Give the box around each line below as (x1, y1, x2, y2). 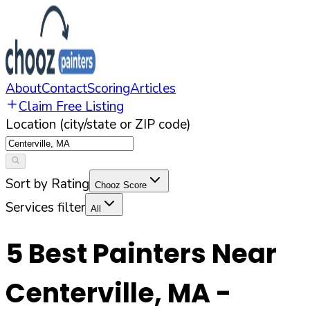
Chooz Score (95, 180, 147, 190)
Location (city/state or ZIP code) (6, 116, 191, 134)
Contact (42, 80, 87, 98)
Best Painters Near (23, 235, 277, 273)
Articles (130, 80, 176, 98)
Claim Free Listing (19, 98, 124, 116)
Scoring (87, 80, 130, 98)
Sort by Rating (6, 175, 89, 193)
